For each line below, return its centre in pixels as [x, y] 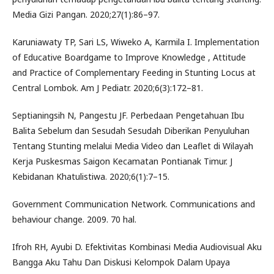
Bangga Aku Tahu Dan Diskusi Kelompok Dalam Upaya [121, 262]
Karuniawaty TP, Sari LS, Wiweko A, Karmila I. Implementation [136, 42]
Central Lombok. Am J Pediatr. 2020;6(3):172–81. [108, 87]
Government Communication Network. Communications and [134, 204]
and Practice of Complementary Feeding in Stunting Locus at [134, 72]
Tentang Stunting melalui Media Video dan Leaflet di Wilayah [133, 146]
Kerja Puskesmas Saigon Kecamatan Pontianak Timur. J [122, 161]
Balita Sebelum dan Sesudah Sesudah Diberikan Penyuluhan [131, 130]
